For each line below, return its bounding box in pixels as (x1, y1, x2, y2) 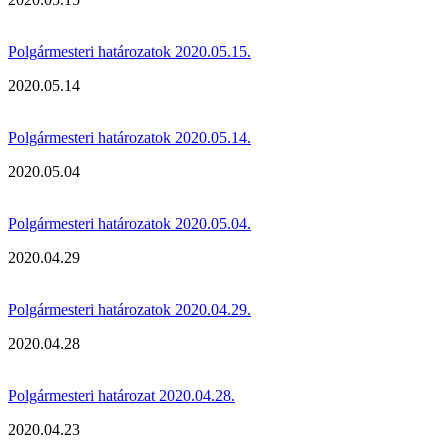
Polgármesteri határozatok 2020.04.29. (8, 300, 251, 318)
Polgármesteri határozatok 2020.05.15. (8, 42, 251, 60)
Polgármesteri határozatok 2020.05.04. (8, 214, 251, 232)
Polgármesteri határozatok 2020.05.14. (8, 128, 251, 146)
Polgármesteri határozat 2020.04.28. (8, 386, 235, 404)
